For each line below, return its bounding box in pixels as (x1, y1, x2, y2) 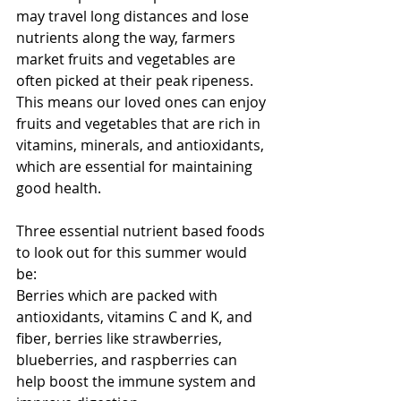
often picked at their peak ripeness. (16, 71, 257, 91)
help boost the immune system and (16, 371, 260, 392)
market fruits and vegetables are (16, 49, 239, 70)
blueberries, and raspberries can (16, 350, 241, 371)
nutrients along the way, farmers (16, 28, 239, 48)
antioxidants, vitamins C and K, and (16, 307, 256, 328)
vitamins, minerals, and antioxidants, (16, 135, 268, 156)
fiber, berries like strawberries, (16, 328, 226, 349)
